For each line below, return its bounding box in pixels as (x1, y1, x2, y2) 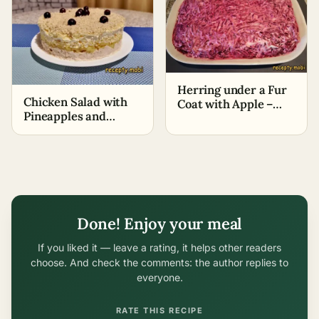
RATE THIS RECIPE (115, 305, 204, 315)
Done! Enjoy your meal (76, 213, 243, 234)
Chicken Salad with (23, 93, 128, 110)
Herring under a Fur (177, 82, 287, 98)
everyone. (136, 271, 183, 283)
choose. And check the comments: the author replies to (31, 256, 288, 268)
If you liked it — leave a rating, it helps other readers (38, 241, 281, 253)
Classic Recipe (177, 110, 256, 127)
